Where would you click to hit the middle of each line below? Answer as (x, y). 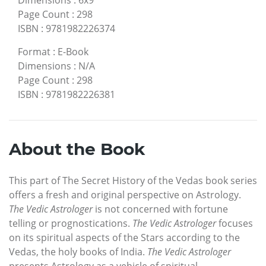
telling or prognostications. (71, 223)
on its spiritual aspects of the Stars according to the (124, 237)
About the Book (77, 149)
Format (34, 51)
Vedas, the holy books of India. (78, 251)
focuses (235, 223)
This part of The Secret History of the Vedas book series (133, 180)
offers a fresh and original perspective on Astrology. (125, 194)
